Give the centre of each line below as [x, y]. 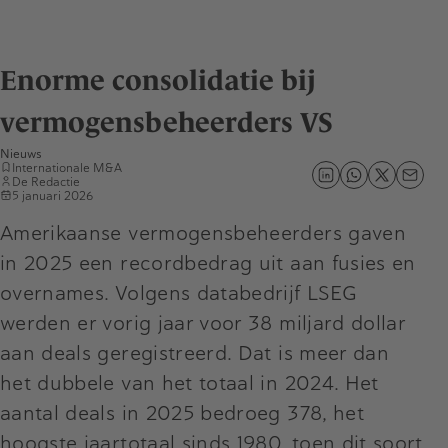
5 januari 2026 [52, 195]
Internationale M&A [67, 167]
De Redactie [46, 181]
